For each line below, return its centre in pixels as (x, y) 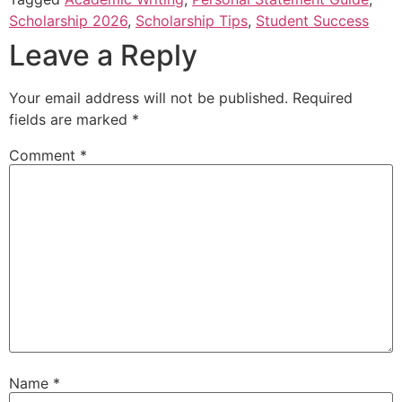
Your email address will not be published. (149, 97)
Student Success (312, 20)
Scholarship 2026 (68, 20)
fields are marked (70, 119)
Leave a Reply (103, 55)
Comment (44, 155)
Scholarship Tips (192, 20)
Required (323, 97)
